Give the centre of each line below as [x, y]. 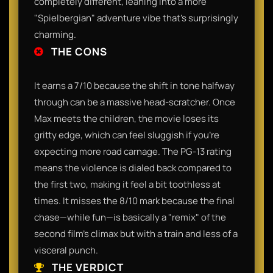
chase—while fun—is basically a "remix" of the [130, 217]
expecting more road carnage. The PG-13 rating [133, 151]
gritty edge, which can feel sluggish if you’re [127, 135]
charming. [55, 34]
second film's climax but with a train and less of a [136, 233]
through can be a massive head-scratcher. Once [135, 102]
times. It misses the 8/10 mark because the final [134, 200]
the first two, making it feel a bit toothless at [127, 184]
